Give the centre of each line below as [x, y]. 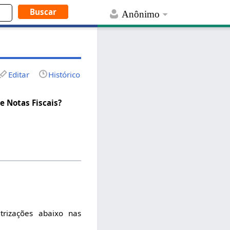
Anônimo [141, 14]
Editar [19, 74]
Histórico [64, 74]
